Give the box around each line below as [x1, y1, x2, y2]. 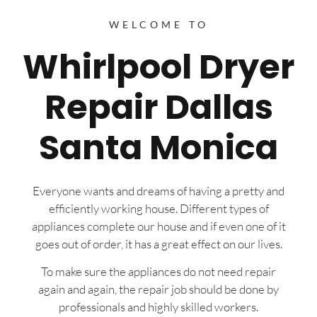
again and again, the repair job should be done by [38, 282, 279, 297]
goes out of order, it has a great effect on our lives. [35, 236, 282, 251]
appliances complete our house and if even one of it [31, 218, 286, 234]
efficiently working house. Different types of [48, 200, 269, 216]
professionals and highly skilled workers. [59, 299, 258, 315]
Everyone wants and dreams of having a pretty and [33, 183, 284, 198]
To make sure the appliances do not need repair [41, 264, 276, 279]
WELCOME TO [108, 18, 209, 30]
